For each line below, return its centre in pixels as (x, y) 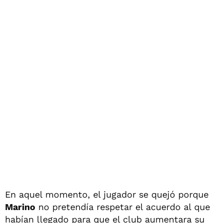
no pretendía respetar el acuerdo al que (123, 207)
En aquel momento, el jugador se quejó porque (107, 194)
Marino (20, 207)
